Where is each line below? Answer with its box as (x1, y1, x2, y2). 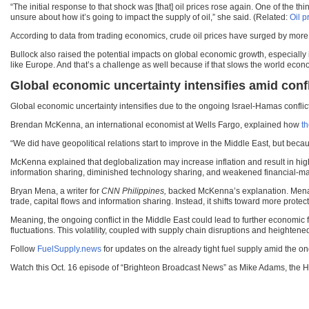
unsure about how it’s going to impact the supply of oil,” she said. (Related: (10, 12, 290, 23)
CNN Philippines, (101, 186, 166, 197)
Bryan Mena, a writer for (10, 186, 101, 197)
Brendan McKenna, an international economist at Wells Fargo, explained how (10, 120, 301, 130)
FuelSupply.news (37, 244, 101, 255)
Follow (10, 244, 37, 255)
